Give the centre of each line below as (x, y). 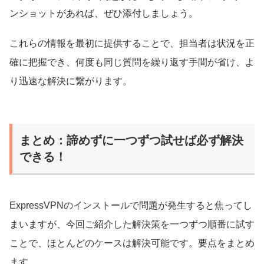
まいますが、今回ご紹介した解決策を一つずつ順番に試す (132, 225)
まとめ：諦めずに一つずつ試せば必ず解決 (131, 141)
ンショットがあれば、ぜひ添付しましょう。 (104, 14)
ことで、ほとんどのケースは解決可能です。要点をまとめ (132, 243)
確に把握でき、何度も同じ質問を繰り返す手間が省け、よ (132, 62)
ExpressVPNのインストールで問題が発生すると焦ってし (131, 206)
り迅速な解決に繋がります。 (71, 81)
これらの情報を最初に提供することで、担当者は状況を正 (132, 44)
